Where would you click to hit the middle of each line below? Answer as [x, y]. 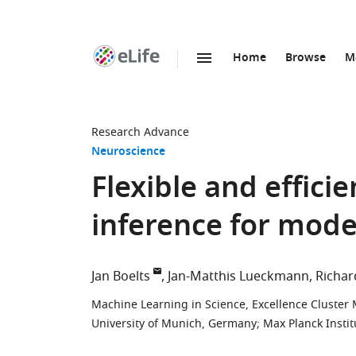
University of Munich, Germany [174, 324]
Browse [306, 58]
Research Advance [140, 132]
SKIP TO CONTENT [184, 75]
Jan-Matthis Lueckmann [238, 277]
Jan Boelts [121, 277]
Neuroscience [128, 152]
